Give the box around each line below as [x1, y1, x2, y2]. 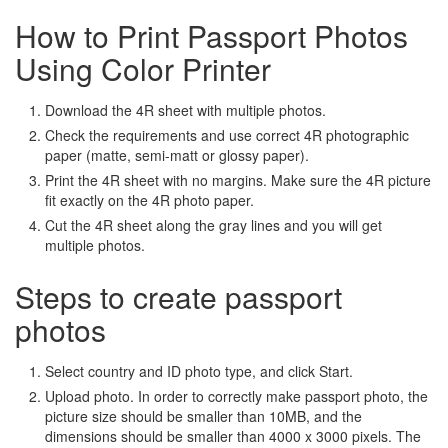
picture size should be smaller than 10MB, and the [45, 406, 362, 427]
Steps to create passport [15, 275, 342, 319]
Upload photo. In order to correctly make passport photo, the [45, 386, 428, 407]
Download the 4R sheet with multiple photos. [45, 100, 326, 121]
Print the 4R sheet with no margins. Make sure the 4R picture [45, 170, 431, 191]
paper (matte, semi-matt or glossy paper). [45, 145, 309, 166]
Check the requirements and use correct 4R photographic [45, 125, 409, 146]
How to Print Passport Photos [15, 14, 408, 58]
